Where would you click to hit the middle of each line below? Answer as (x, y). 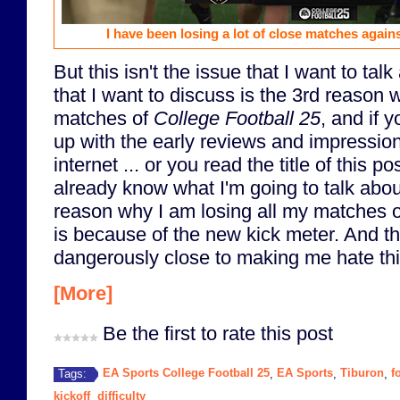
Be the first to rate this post (218, 333)
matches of (104, 119)
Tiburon (362, 373)
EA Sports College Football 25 (186, 373)
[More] (83, 293)
